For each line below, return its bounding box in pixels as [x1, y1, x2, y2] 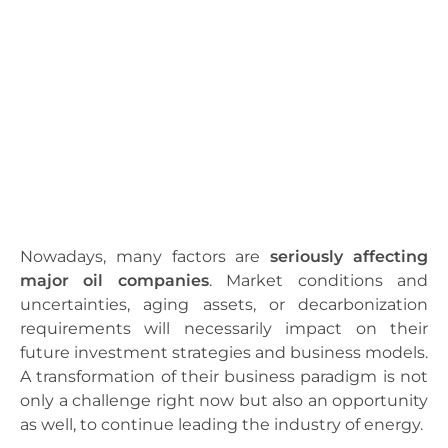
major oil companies [20, 271, 209, 291]
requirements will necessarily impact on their [20, 319, 428, 339]
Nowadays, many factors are [20, 247, 271, 267]
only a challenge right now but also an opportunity [20, 391, 428, 411]
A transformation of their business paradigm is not [20, 367, 428, 387]
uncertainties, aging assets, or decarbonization [20, 295, 428, 315]
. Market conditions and [208, 271, 429, 291]
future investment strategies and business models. [20, 343, 428, 363]
